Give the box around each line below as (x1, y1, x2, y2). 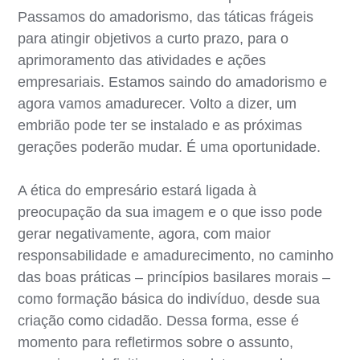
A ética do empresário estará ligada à (18, 182, 257, 198)
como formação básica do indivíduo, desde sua (18, 290, 321, 307)
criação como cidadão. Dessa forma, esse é (18, 312, 300, 329)
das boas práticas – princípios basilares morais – (18, 268, 331, 285)
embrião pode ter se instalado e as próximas (18, 117, 303, 133)
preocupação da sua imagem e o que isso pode (18, 203, 323, 220)
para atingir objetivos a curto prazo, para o (18, 30, 289, 47)
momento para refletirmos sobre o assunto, (18, 333, 294, 350)
